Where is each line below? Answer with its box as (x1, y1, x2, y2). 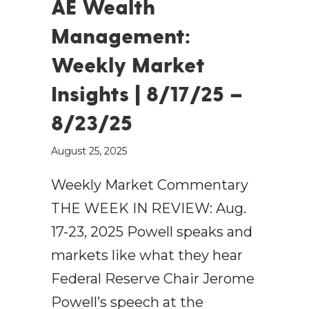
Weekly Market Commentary (51, 177, 248, 194)
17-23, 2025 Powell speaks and (51, 223, 252, 241)
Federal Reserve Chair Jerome (51, 270, 255, 288)
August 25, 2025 (51, 145, 127, 158)
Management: (51, 23, 190, 48)
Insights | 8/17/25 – (51, 81, 243, 106)
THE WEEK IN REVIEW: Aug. (51, 200, 246, 217)
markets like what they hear (51, 247, 243, 264)
